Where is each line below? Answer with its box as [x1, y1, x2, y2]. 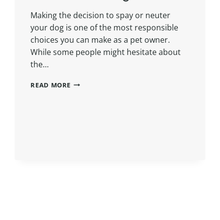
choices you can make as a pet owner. [30, 34, 170, 45]
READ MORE [30, 80, 71, 89]
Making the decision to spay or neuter [30, 9, 171, 21]
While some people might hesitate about [30, 46, 181, 57]
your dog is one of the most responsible [30, 22, 179, 33]
